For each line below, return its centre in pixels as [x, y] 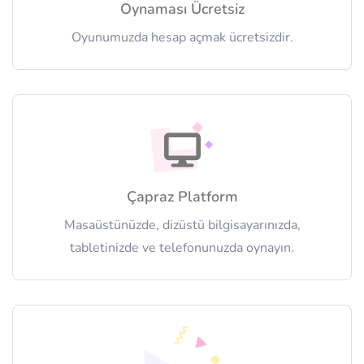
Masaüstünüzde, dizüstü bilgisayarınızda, [182, 225]
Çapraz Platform [182, 197]
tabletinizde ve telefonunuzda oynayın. [182, 248]
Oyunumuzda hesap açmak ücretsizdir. [182, 38]
